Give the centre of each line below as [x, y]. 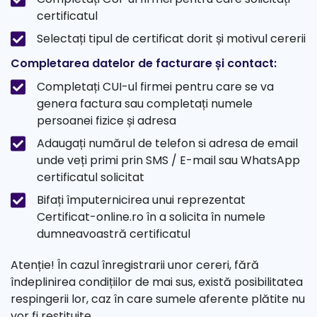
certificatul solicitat [91, 178]
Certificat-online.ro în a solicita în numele [151, 217]
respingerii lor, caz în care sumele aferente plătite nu [158, 299]
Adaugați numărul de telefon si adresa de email [167, 144]
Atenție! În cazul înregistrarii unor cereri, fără [135, 265]
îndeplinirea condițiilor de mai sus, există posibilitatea [157, 282]
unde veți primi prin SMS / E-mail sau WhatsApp [168, 161]
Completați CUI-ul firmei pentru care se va [155, 87]
